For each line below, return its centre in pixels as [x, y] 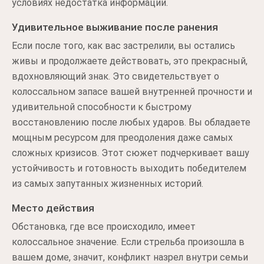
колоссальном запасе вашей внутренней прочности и [132, 92]
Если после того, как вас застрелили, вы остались [123, 46]
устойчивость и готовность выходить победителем [129, 168]
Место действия [53, 208]
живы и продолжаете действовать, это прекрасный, [130, 61]
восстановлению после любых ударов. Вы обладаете [131, 122]
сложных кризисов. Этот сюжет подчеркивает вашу [131, 153]
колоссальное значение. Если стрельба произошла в [128, 242]
